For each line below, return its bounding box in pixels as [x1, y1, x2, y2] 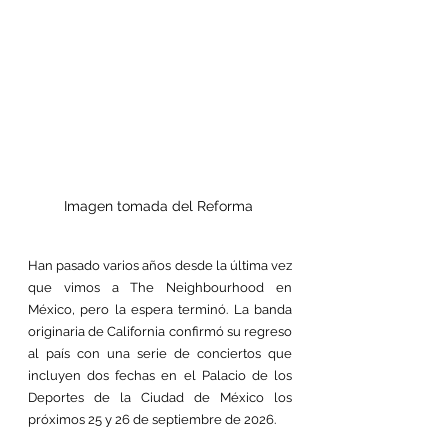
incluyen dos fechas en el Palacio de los [28, 368, 292, 383]
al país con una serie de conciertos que [28, 346, 292, 361]
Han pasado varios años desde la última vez [28, 258, 292, 273]
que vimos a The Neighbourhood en [28, 280, 292, 295]
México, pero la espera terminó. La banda [28, 302, 292, 317]
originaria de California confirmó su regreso [28, 324, 292, 339]
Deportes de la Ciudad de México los [28, 390, 292, 405]
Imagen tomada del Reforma [63, 198, 257, 214]
